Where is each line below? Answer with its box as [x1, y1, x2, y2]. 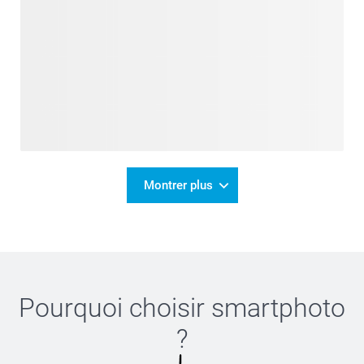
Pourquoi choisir [19, 292, 211, 323]
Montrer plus [143, 178, 213, 193]
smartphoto [211, 292, 345, 323]
